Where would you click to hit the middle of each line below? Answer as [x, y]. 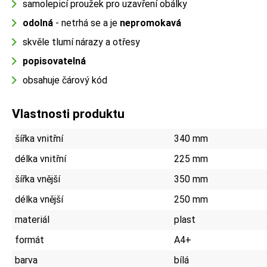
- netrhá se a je [86, 23]
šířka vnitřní [39, 138]
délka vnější [39, 199]
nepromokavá [150, 23]
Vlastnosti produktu [68, 114]
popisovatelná [54, 61]
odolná [38, 23]
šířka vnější [38, 179]
